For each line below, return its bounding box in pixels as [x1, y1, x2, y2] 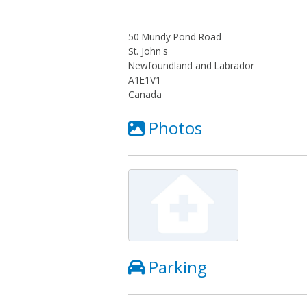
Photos [149, 116, 202, 139]
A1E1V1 [128, 73, 161, 86]
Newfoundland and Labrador [128, 58, 254, 72]
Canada [128, 87, 162, 101]
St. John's [128, 44, 168, 58]
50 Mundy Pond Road [128, 29, 222, 43]
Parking [149, 255, 207, 278]
